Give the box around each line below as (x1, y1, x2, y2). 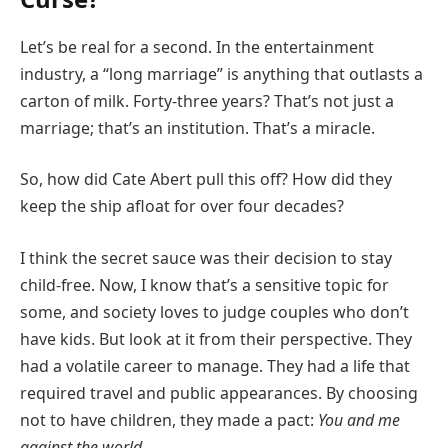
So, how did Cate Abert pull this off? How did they (20, 168, 392, 191)
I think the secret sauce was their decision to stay (20, 247, 392, 269)
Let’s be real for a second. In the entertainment (20, 35, 374, 58)
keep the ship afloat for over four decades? (20, 195, 344, 218)
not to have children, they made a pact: (20, 409, 318, 431)
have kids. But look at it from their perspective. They (20, 328, 412, 350)
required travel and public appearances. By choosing (20, 382, 418, 404)
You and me (318, 409, 400, 431)
